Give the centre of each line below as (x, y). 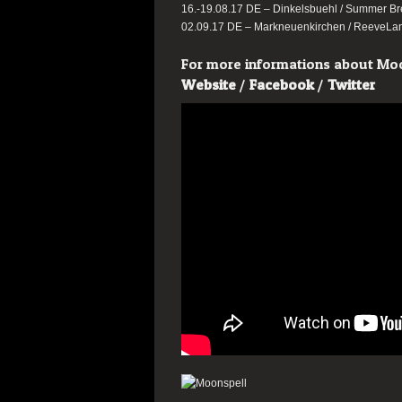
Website (209, 84)
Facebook (282, 84)
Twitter (351, 84)
